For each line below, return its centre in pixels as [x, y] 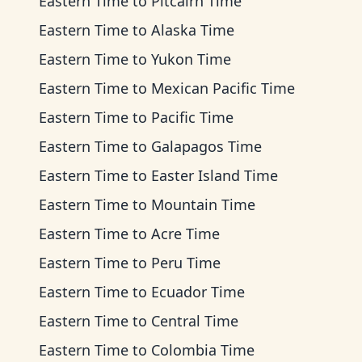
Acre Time [185, 234]
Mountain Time [203, 204]
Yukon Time [191, 59]
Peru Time [186, 263]
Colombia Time [203, 350]
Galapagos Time [206, 146]
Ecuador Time [198, 292]
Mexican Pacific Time [223, 88]
